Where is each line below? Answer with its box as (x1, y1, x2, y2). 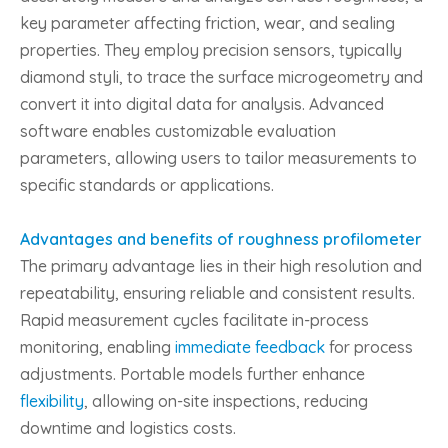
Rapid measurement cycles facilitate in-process (20, 310, 369, 330)
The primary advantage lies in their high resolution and (20, 256, 422, 276)
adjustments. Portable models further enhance (20, 364, 365, 384)
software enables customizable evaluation (20, 121, 336, 141)
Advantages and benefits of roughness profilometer (20, 229, 422, 249)
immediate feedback (175, 337, 325, 357)
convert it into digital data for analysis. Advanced (20, 94, 384, 114)
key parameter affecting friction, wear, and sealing (20, 13, 395, 33)
